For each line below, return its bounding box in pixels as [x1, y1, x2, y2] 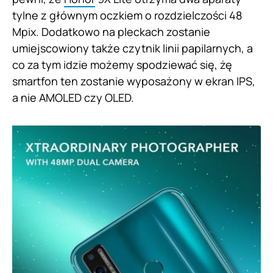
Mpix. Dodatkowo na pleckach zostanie [12, 24, 210, 39]
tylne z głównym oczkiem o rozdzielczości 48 [12, 7, 242, 23]
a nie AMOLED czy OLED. [12, 90, 134, 105]
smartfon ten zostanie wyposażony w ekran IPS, [12, 73, 255, 88]
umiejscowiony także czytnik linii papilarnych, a [12, 40, 253, 55]
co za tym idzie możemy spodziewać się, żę [12, 57, 232, 72]
